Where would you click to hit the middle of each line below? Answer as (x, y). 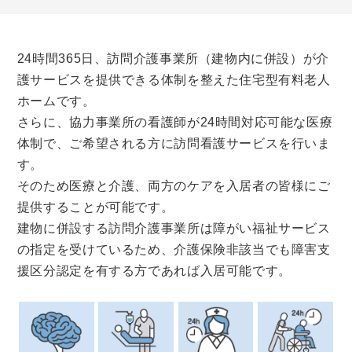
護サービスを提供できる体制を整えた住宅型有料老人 (174, 80)
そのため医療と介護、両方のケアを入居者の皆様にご (174, 186)
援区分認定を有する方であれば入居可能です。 (154, 271)
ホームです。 (56, 101)
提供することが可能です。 (95, 207)
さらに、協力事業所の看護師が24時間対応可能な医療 (175, 123)
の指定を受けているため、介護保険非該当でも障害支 (174, 250)
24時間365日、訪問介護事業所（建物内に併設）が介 (173, 59)
